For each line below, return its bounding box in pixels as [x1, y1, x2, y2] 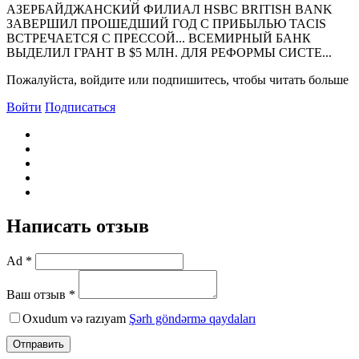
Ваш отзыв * [6, 287, 75, 301]
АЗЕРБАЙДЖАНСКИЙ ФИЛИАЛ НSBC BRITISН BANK [6, 2, 333, 16]
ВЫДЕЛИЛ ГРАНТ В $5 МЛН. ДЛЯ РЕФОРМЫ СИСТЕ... [6, 45, 332, 59]
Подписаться [45, 99, 115, 114]
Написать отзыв [6, 215, 149, 236]
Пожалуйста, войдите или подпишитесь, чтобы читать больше [6, 72, 349, 87]
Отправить [13, 337, 64, 350]
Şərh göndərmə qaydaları [129, 311, 256, 325]
